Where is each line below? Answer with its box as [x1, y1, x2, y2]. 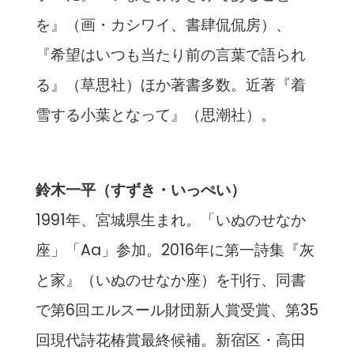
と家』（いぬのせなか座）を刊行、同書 [35, 269, 306, 292]
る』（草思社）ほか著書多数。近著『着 [35, 74, 306, 96]
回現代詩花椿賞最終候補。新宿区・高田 [35, 330, 306, 352]
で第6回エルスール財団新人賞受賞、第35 [35, 299, 318, 322]
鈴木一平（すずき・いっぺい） [35, 179, 246, 201]
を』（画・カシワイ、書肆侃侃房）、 [35, 14, 291, 36]
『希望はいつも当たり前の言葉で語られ [35, 44, 306, 66]
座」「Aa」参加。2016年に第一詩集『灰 [35, 239, 314, 262]
